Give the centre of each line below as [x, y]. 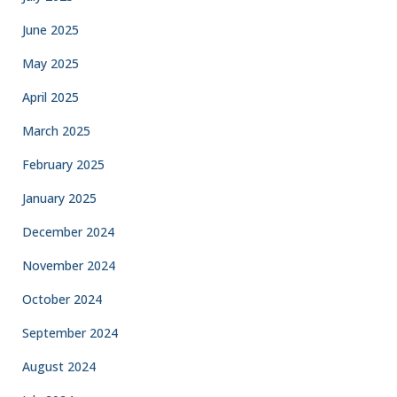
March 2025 [56, 131]
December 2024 [68, 232]
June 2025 [51, 30]
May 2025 [51, 63]
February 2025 [63, 164]
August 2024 [59, 366]
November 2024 [69, 265]
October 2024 [62, 299]
